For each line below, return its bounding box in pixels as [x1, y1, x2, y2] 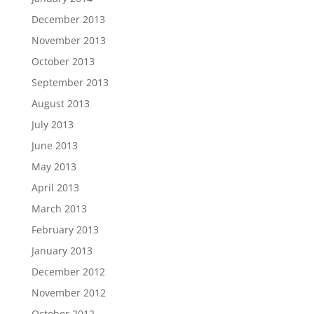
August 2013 [31, 96, 90, 110]
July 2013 [31, 117, 74, 131]
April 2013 [31, 180, 79, 194]
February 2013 [31, 222, 99, 236]
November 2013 [31, 33, 106, 47]
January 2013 [31, 243, 93, 257]
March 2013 [31, 201, 87, 215]
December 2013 [31, 12, 105, 26]
